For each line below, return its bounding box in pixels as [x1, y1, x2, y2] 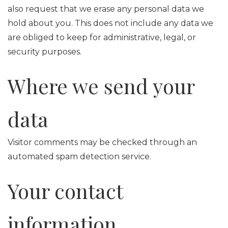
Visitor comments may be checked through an [8, 137, 197, 147]
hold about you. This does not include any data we [8, 18, 213, 28]
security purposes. [8, 47, 81, 56]
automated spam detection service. [8, 152, 151, 161]
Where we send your [8, 72, 194, 99]
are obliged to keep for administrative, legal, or [8, 33, 196, 42]
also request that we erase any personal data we [8, 4, 204, 14]
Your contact [8, 177, 123, 204]
